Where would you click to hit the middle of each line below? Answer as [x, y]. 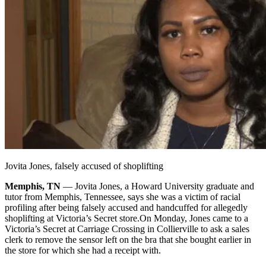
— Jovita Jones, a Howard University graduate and [157, 186]
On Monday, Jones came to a [194, 218]
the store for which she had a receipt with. [83, 250]
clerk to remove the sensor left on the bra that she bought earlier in [128, 239]
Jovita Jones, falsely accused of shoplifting [84, 166]
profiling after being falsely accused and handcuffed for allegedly [126, 207]
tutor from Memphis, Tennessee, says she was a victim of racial [123, 197]
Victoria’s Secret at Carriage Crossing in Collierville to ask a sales [127, 229]
